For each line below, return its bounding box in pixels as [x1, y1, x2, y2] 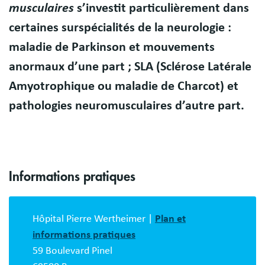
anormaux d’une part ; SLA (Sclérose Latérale [9, 60, 251, 73]
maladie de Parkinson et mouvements [9, 40, 215, 54]
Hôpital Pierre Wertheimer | [33, 213, 155, 224]
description [8, 209, 96, 228]
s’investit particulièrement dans [74, 1, 249, 15]
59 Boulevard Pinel [33, 245, 112, 256]
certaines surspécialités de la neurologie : [9, 21, 231, 34]
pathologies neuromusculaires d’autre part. [9, 99, 244, 112]
